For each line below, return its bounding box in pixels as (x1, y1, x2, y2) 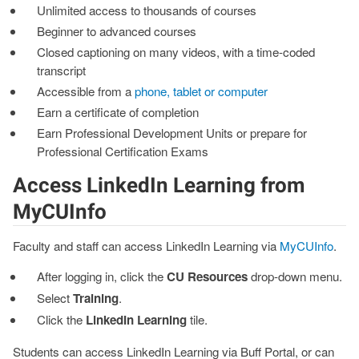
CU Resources (167, 268, 248, 286)
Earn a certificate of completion (37, 103, 200, 121)
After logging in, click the (37, 268, 167, 285)
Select (37, 289, 74, 307)
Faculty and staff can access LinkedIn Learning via (13, 237, 280, 255)
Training (73, 289, 119, 308)
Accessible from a (37, 83, 135, 100)
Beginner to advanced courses (37, 22, 197, 40)
